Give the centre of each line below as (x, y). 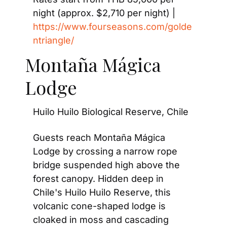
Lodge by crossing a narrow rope (105, 151)
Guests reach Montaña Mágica (99, 137)
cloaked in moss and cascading (101, 219)
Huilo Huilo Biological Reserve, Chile (111, 111)
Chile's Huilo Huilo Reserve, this (102, 192)
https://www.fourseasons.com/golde (112, 26)
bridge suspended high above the (106, 165)
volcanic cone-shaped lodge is (99, 206)
